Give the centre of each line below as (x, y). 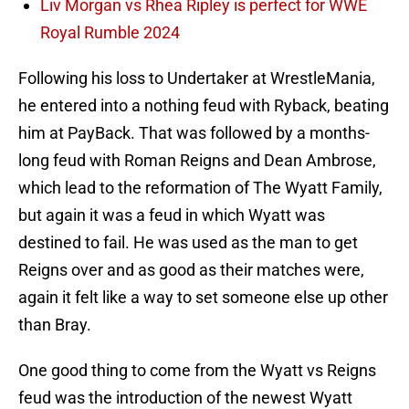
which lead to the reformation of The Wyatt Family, (200, 188)
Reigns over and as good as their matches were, (191, 270)
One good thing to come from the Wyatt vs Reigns (197, 371)
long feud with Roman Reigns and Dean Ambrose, (197, 161)
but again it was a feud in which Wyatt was (172, 215)
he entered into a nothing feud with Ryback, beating (204, 106)
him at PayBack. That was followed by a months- (194, 133)
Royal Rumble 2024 (110, 33)
